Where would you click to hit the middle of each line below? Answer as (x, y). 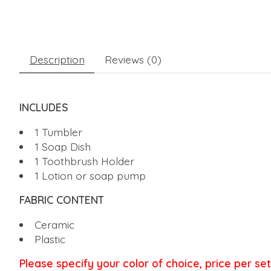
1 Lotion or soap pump (90, 175)
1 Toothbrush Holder (84, 161)
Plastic (50, 239)
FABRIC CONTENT (62, 200)
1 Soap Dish (62, 146)
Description (57, 60)
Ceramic (54, 224)
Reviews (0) (133, 60)
